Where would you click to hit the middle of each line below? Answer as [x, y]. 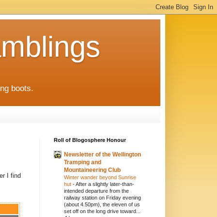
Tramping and [83, 163]
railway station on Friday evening [102, 198]
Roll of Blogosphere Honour [90, 140]
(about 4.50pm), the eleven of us [102, 205]
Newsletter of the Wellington [102, 155]
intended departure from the [96, 191]
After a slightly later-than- [105, 184]
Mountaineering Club [92, 170]
